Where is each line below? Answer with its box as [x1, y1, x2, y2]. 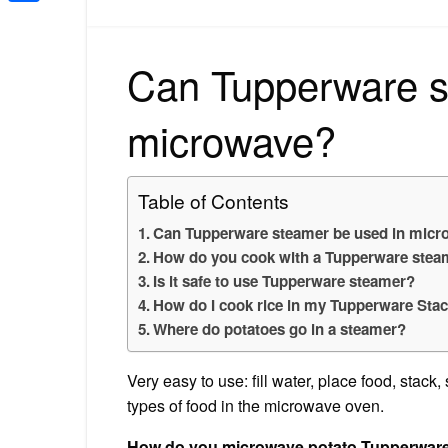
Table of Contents [138, 186, 289, 214]
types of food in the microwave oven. [127, 393, 384, 417]
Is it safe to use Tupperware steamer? [153, 269, 416, 292]
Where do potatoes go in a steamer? [153, 317, 407, 340]
